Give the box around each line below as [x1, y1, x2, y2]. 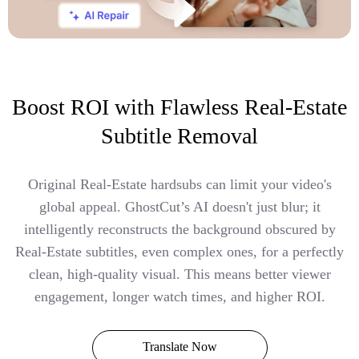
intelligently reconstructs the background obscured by [23, 220, 336, 237]
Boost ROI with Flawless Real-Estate [12, 94, 347, 119]
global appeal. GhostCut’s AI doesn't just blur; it [38, 198, 321, 215]
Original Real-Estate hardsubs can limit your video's [27, 175, 332, 192]
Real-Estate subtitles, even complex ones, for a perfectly [15, 243, 344, 260]
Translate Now [142, 339, 217, 353]
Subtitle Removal [101, 123, 258, 148]
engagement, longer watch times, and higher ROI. [34, 288, 325, 305]
